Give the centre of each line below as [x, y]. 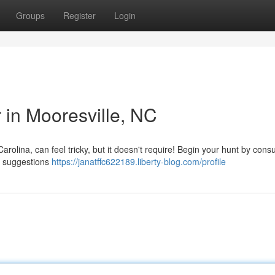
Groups [30, 15]
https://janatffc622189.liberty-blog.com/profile [139, 161]
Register [79, 15]
